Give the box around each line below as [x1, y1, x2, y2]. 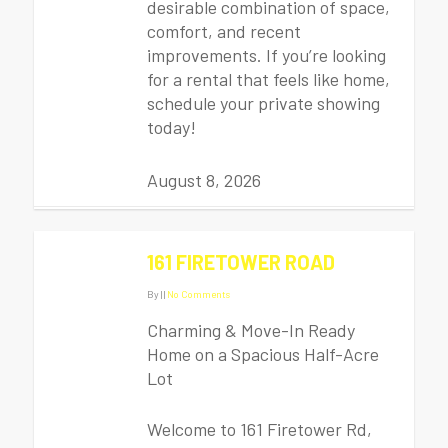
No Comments [167, 288, 230, 300]
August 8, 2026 [147, 169, 261, 191]
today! [147, 116, 196, 138]
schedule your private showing [147, 92, 380, 114]
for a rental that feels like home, [147, 68, 390, 90]
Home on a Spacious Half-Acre [147, 343, 379, 365]
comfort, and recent [147, 20, 301, 42]
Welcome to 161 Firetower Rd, [147, 418, 372, 440]
